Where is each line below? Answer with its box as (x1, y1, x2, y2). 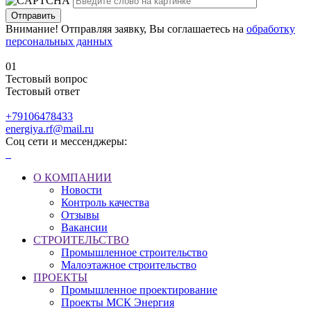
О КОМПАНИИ (33, 171, 112, 184)
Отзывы (61, 209, 99, 221)
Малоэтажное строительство (61, 259, 196, 271)
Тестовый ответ (6, 85, 80, 98)
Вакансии (61, 221, 108, 234)
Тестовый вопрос (6, 73, 87, 85)
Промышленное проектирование (61, 284, 217, 296)
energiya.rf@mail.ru (6, 123, 94, 135)
